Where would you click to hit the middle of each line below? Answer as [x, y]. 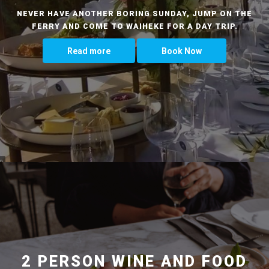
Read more [89, 51]
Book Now [182, 51]
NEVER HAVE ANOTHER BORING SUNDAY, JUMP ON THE [134, 13]
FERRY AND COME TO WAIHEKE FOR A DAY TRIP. [134, 26]
